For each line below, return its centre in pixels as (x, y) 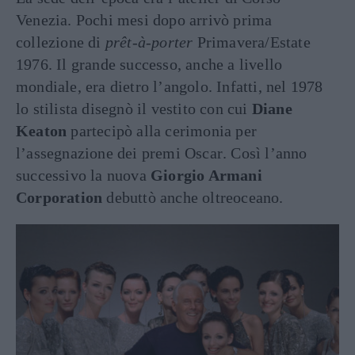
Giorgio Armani (206, 175)
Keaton (42, 130)
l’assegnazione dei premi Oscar (119, 153)
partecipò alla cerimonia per (162, 130)
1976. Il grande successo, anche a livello (149, 64)
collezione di (61, 42)
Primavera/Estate (252, 42)
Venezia (42, 19)
